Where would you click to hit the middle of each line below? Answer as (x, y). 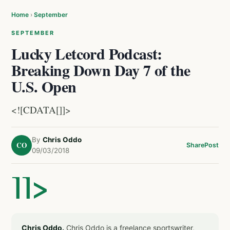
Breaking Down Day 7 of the (101, 70)
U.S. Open (44, 86)
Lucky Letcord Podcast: (87, 53)
